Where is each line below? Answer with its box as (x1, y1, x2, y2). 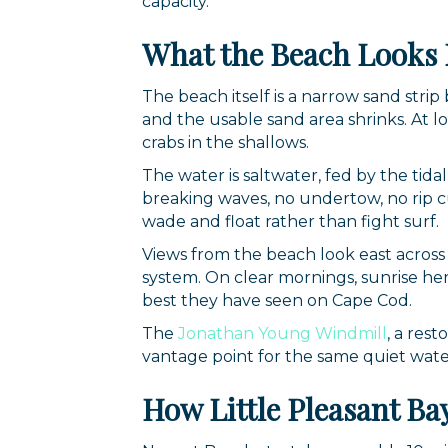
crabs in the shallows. (142, 132, 309, 152)
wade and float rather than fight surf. (142, 211, 439, 231)
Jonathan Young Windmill (178, 323, 387, 343)
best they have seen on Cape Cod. (142, 290, 412, 310)
